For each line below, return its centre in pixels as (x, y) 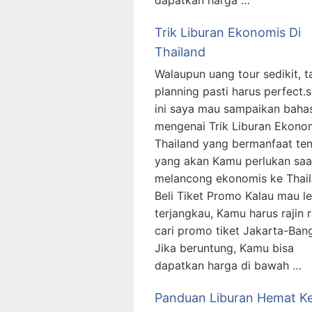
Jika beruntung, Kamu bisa (224, 248)
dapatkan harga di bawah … (228, 266)
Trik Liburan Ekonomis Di (228, 33)
